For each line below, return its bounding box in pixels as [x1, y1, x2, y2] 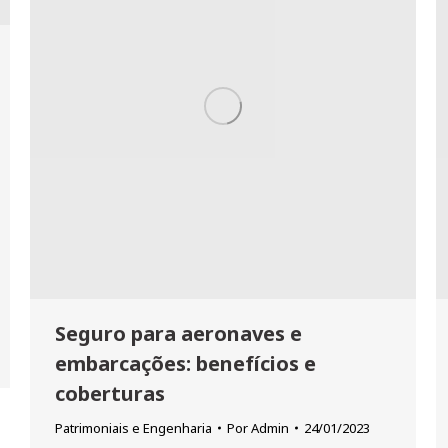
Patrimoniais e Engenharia [55, 419, 212, 437]
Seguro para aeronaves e [55, 320, 302, 347]
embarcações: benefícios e [55, 350, 316, 377]
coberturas [55, 380, 165, 407]
